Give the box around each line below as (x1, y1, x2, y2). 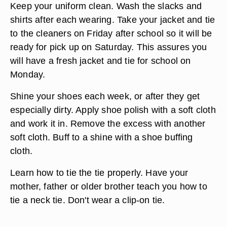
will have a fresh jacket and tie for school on (10, 140, 191, 151)
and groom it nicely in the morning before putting (10, 50, 210, 61)
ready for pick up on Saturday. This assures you (10, 127, 207, 137)
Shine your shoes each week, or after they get (10, 176, 200, 186)
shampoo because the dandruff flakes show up (10, 23, 203, 33)
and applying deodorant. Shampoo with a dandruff (10, 9, 216, 20)
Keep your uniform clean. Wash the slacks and (10, 86, 202, 96)
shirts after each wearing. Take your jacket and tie (10, 99, 215, 110)
